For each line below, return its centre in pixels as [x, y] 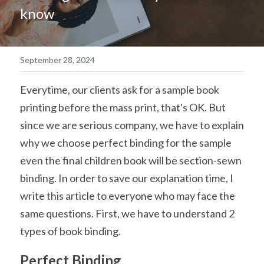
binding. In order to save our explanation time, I [127, 178]
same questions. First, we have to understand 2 [127, 213]
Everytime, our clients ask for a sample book [120, 90]
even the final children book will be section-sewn [131, 160]
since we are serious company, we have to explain [132, 125]
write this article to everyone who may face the [128, 196]
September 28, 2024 [57, 60]
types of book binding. [70, 231]
